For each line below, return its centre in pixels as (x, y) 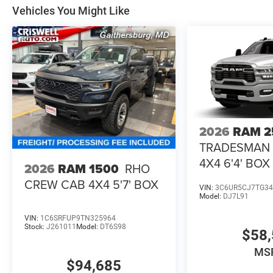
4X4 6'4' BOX (235, 163)
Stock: (35, 226)
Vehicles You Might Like (71, 10)
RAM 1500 (88, 168)
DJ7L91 (236, 196)
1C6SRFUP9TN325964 (78, 218)
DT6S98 (113, 226)
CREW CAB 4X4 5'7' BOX (91, 184)
